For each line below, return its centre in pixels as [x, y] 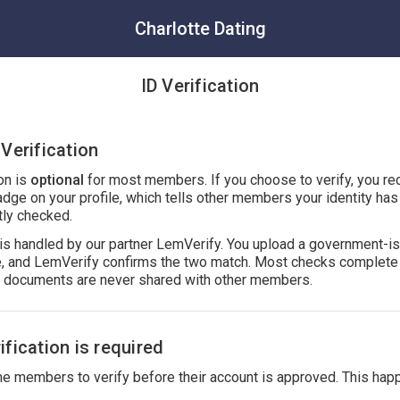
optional [57, 180]
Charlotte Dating [200, 29]
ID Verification [200, 86]
